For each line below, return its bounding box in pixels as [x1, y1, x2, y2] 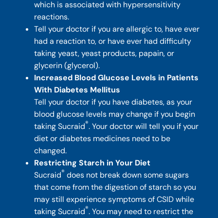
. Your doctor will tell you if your [89, 121, 199, 131]
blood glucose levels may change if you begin [34, 109, 196, 119]
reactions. [34, 11, 70, 22]
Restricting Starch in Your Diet [34, 157, 151, 168]
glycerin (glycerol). [34, 60, 100, 71]
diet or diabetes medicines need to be [34, 133, 171, 144]
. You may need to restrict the [89, 206, 194, 217]
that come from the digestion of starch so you [34, 182, 197, 192]
